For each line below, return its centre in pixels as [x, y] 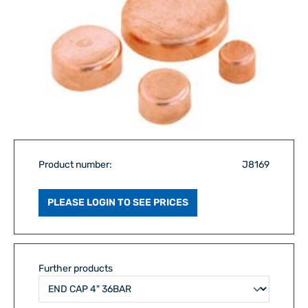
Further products [76, 268]
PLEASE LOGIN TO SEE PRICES [118, 202]
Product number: [75, 164]
